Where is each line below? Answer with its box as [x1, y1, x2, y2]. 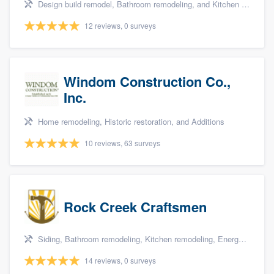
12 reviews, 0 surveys [84, 20, 156, 31]
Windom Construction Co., [64, 72, 231, 92]
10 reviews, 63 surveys [84, 138, 160, 149]
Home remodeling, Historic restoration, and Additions [35, 116, 224, 128]
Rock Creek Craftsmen [64, 197, 207, 217]
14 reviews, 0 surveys [84, 255, 156, 266]
